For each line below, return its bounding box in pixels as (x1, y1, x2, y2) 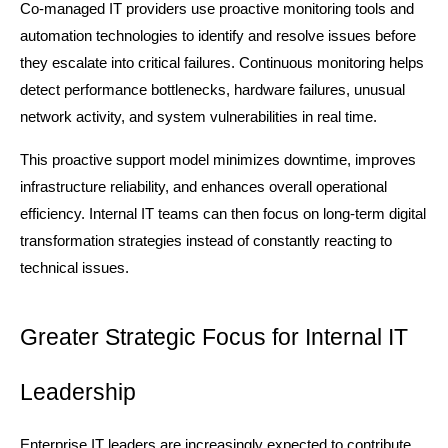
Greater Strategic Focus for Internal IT (20, 324, 408, 351)
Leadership (20, 379, 136, 406)
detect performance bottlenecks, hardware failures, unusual (20, 82, 405, 99)
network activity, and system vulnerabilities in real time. (20, 109, 377, 126)
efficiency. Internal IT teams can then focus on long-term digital (20, 206, 426, 223)
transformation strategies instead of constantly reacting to (20, 233, 392, 250)
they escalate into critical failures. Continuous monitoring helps (20, 55, 424, 72)
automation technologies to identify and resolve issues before (20, 28, 416, 45)
